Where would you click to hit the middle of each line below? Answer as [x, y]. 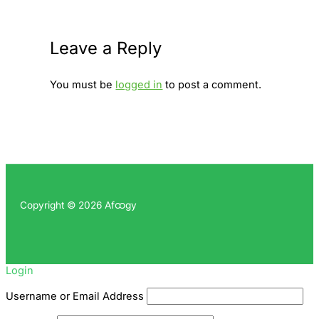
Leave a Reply [106, 48]
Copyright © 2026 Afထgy [78, 205]
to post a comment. [212, 85]
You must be [83, 85]
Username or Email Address [75, 297]
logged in [139, 85]
